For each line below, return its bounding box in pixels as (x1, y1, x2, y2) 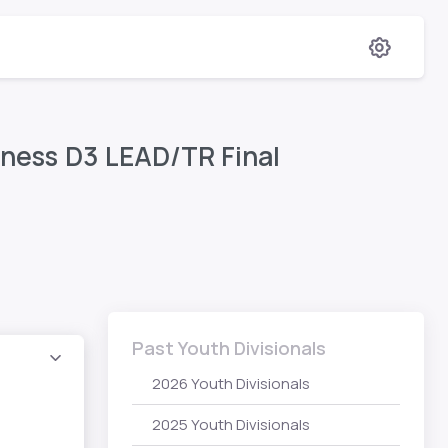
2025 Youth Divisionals (152, 414, 310, 436)
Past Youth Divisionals (132, 335, 326, 360)
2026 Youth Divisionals (152, 372, 310, 394)
